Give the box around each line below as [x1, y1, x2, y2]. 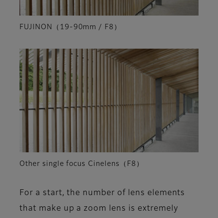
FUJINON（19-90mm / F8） [19, 24, 122, 31]
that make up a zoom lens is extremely [19, 204, 178, 213]
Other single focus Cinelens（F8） [19, 160, 144, 167]
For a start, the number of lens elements [19, 189, 185, 197]
